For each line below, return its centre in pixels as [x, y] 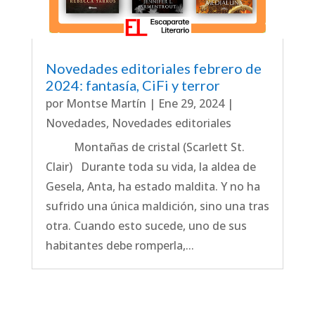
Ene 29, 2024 [191, 104]
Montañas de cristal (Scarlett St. [145, 147]
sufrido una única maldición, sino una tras [157, 206]
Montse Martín [106, 104]
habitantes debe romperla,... [120, 246]
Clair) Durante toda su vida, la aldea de [150, 167]
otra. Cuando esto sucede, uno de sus [146, 226]
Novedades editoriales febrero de [153, 69]
